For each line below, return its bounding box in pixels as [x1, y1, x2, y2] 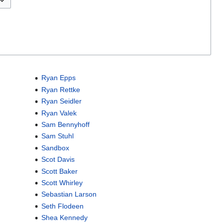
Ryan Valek [41, 109, 77, 117]
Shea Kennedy [41, 214, 88, 222]
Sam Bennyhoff [41, 120, 90, 129]
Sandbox [41, 143, 69, 152]
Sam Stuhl [41, 132, 74, 140]
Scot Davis [41, 155, 75, 164]
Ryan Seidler [41, 97, 82, 106]
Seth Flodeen [41, 202, 84, 210]
